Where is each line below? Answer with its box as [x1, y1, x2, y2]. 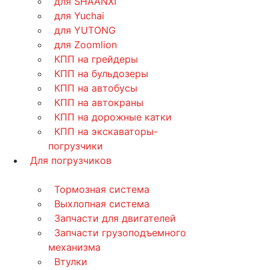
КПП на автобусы [54, 82, 137, 94]
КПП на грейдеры [54, 53, 138, 65]
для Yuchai [54, 10, 104, 22]
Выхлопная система [54, 198, 149, 210]
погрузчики [48, 140, 103, 152]
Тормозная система [54, 183, 149, 195]
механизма [48, 241, 101, 253]
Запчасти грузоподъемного [54, 227, 186, 239]
